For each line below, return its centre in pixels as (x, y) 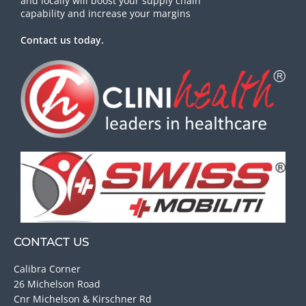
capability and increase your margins (106, 13)
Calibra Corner (47, 268)
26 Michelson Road (57, 283)
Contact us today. (62, 40)
